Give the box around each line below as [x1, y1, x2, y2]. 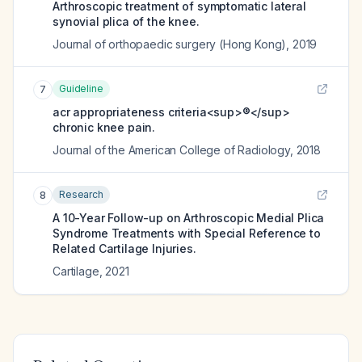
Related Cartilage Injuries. [53, 242, 196, 255]
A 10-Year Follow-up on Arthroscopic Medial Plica [53, 211, 325, 225]
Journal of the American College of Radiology [53, 143, 290, 157]
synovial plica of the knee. [53, 15, 200, 28]
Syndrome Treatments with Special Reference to [53, 226, 321, 240]
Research [59, 188, 103, 200]
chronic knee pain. [53, 120, 156, 134]
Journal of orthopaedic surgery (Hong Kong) [53, 37, 287, 51]
